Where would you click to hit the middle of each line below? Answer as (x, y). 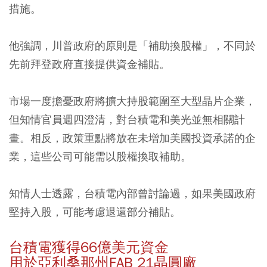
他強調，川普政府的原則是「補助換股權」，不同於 (132, 46)
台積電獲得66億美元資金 (89, 247)
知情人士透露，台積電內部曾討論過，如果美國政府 (132, 193)
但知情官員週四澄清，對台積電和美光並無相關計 (127, 119)
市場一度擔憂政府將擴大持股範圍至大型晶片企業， (132, 101)
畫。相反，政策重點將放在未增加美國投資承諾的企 (132, 138)
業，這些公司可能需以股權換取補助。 (100, 156)
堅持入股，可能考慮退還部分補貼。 (95, 212)
